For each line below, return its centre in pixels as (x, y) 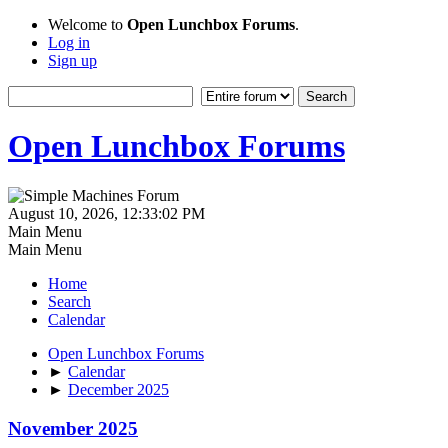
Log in (69, 42)
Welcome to (87, 24)
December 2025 (118, 389)
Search (69, 301)
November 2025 (73, 428)
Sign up (72, 60)
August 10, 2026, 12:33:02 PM (106, 213)
